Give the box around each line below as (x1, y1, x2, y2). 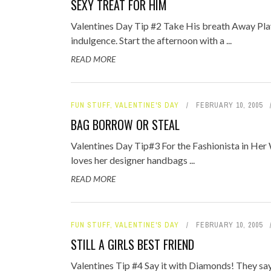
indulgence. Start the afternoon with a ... (71, 34, 232, 46)
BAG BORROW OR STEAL (71, 116, 180, 134)
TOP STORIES (137, 7, 184, 18)
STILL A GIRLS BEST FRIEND (71, 235, 194, 253)
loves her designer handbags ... (71, 154, 195, 166)
